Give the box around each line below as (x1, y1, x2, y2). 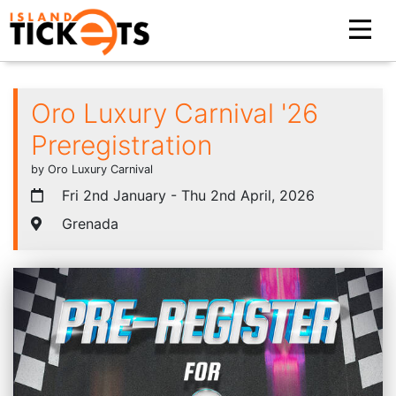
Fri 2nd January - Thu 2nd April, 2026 (57, 186, 315, 204)
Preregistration (31, 128, 212, 161)
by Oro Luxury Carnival (31, 162, 153, 176)
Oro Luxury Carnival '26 (31, 96, 318, 129)
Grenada (57, 214, 118, 232)
